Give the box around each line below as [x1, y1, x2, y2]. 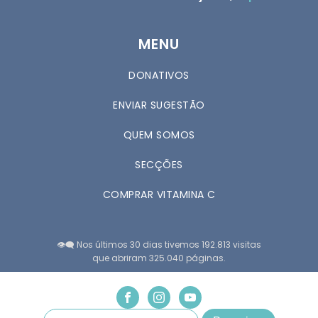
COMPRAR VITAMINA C [102, 187, 216, 202]
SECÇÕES [135, 158, 183, 172]
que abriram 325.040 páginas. [92, 252, 226, 265]
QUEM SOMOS [123, 128, 195, 143]
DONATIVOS [128, 68, 190, 83]
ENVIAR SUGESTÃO [113, 98, 205, 113]
